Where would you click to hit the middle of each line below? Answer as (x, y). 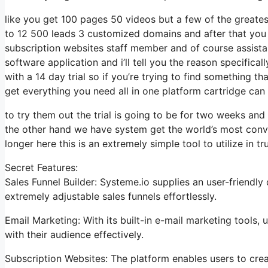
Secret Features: (41, 167)
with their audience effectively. (74, 234)
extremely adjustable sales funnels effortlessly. (111, 196)
